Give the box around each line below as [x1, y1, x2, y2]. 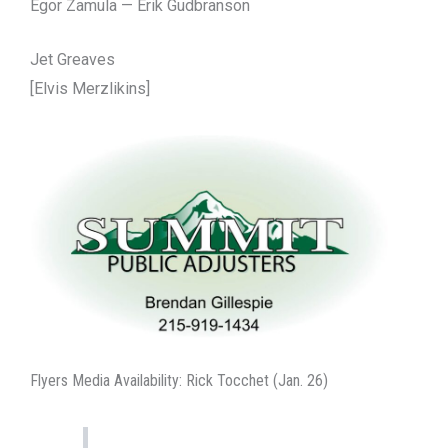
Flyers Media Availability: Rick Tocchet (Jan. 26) [30, 371, 328, 391]
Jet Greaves [30, 50, 115, 70]
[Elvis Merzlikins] [30, 79, 150, 99]
